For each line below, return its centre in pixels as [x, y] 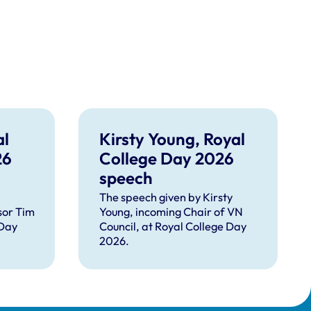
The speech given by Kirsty [166, 197]
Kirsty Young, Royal [173, 139]
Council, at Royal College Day [173, 227]
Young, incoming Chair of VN [171, 212]
